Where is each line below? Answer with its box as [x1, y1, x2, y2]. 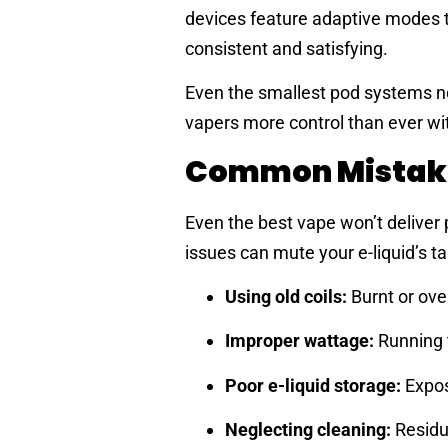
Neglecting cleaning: [225, 419, 391, 441]
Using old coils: [225, 286, 347, 308]
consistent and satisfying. [185, 37, 388, 59]
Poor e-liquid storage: [225, 374, 401, 396]
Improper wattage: [225, 330, 374, 352]
